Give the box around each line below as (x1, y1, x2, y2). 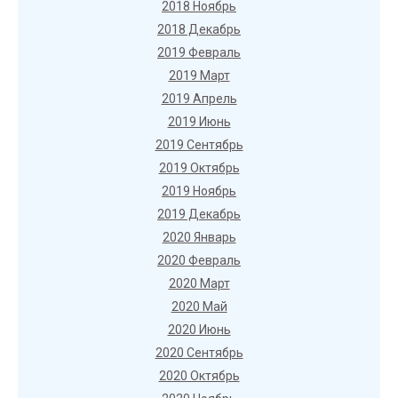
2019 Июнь (167, 115, 231, 129)
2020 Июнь (167, 322, 231, 337)
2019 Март (168, 68, 230, 83)
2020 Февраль (157, 253, 241, 267)
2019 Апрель (161, 92, 237, 106)
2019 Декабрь (157, 207, 241, 221)
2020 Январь (162, 230, 236, 244)
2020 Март (168, 276, 230, 291)
